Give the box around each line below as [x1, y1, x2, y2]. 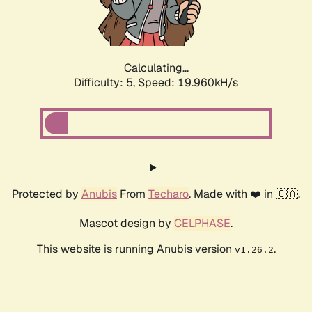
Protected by [12, 187, 81, 202]
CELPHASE [174, 216, 231, 231]
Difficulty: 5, [74, 75, 138, 91]
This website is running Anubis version [36, 242, 235, 257]
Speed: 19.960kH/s [138, 75, 238, 91]
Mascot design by [79, 216, 174, 231]
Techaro [148, 187, 189, 202]
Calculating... [123, 61, 189, 76]
